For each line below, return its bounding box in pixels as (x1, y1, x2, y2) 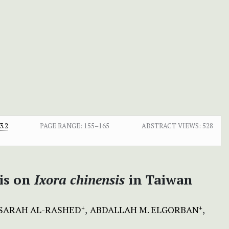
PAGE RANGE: (40, 121, 83, 130)
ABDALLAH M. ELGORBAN (90, 203, 199, 216)
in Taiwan (125, 170, 193, 188)
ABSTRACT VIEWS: (141, 121, 201, 130)
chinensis (70, 170, 125, 188)
